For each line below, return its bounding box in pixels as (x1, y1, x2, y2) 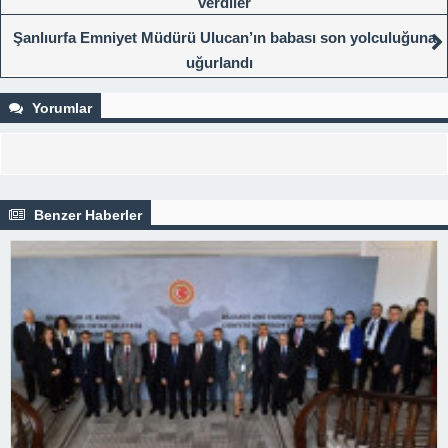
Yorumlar (28, 99, 92, 116)
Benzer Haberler (30, 206, 142, 223)
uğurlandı (185, 53, 253, 71)
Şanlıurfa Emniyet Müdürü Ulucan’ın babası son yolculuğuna (12, 28, 436, 46)
